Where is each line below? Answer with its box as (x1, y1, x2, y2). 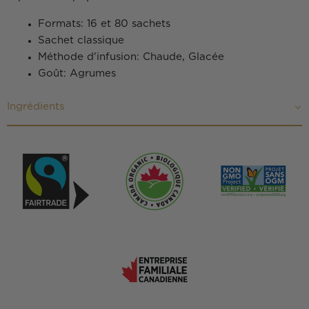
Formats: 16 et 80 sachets (38, 19, 170, 28)
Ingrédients (7, 102, 64, 111)
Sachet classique (38, 36, 124, 45)
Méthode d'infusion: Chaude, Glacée (38, 52, 224, 61)
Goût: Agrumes (38, 69, 116, 78)
